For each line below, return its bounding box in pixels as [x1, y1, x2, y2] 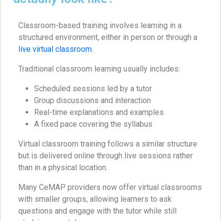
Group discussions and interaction [34, 95, 151, 105]
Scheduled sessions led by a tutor [34, 83, 152, 93]
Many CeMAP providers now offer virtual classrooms [18, 182, 202, 192]
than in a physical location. [18, 162, 108, 172]
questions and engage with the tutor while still [18, 206, 177, 216]
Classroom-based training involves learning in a [18, 20, 182, 30]
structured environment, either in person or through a [18, 32, 197, 42]
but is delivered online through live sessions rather [18, 150, 193, 160]
